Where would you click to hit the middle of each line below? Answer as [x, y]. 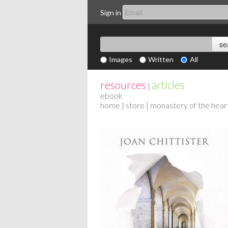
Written [161, 59]
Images [121, 59]
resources [123, 85]
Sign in [111, 12]
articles [168, 85]
